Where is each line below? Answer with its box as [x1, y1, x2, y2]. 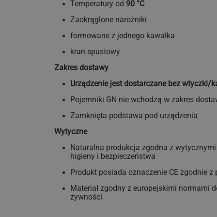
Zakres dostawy [54, 63, 108, 73]
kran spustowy [70, 47, 120, 57]
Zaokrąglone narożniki [70, 15, 147, 25]
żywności [70, 193, 102, 202]
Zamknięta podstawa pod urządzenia [70, 111, 198, 121]
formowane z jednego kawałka [70, 31, 175, 41]
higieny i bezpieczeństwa [70, 152, 155, 161]
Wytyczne [54, 127, 87, 137]
